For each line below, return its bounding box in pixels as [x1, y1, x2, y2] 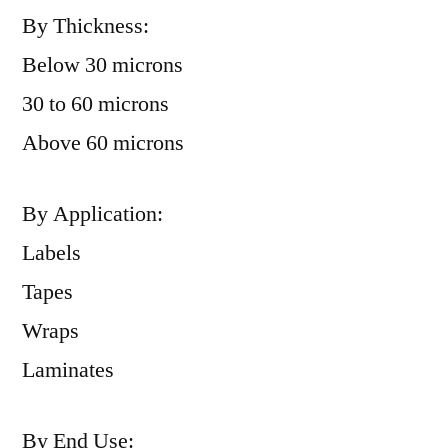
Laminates [22, 356, 114, 384]
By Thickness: [22, 12, 149, 40]
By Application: [22, 200, 163, 228]
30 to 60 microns [22, 90, 169, 118]
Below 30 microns [22, 51, 183, 79]
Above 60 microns [22, 129, 184, 157]
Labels [22, 239, 81, 267]
